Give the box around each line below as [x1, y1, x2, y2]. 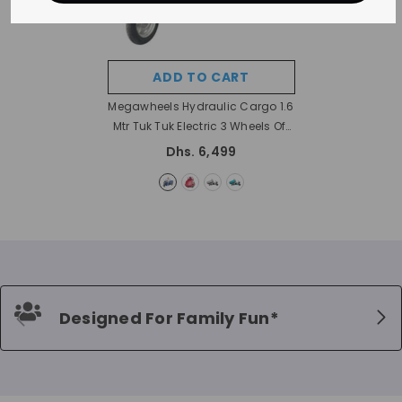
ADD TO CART [153, 68, 249, 87]
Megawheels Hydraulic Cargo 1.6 [108, 99, 294, 115]
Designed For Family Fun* [59, 306, 279, 329]
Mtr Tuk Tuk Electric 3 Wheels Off [112, 118, 290, 135]
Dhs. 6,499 [165, 143, 237, 162]
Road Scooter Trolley [124, 138, 245, 154]
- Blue [244, 138, 278, 154]
